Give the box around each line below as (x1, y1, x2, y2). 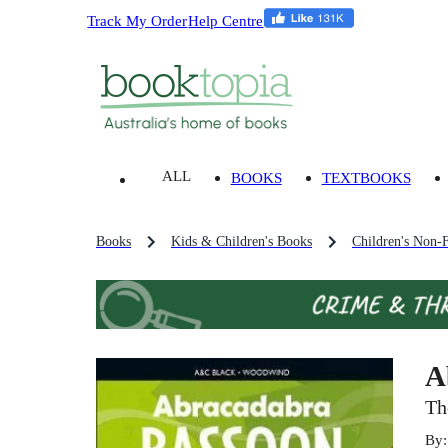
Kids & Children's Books (171, 234, 312, 250)
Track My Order (87, 11, 188, 29)
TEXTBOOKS (321, 169, 411, 187)
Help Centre (188, 11, 264, 29)
